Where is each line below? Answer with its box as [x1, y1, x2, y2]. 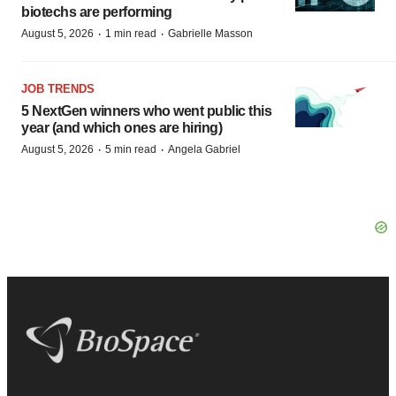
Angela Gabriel [168, 143, 240, 156]
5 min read [105, 143, 156, 156]
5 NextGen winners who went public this [21, 103, 271, 118]
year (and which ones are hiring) [21, 120, 222, 135]
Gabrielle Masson [168, 27, 253, 40]
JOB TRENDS [21, 82, 95, 95]
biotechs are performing [21, 4, 172, 19]
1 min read [105, 27, 156, 40]
